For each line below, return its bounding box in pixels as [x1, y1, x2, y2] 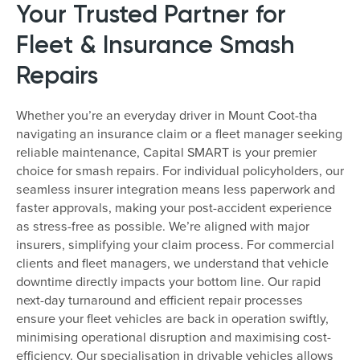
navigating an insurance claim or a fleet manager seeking [16, 125, 342, 142]
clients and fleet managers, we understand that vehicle [16, 254, 329, 272]
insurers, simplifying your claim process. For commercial [16, 235, 334, 253]
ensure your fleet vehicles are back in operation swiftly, [16, 309, 329, 327]
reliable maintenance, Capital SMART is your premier [16, 143, 317, 161]
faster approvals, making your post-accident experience [16, 198, 332, 216]
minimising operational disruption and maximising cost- [16, 328, 331, 346]
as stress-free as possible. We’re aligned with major [16, 217, 309, 235]
